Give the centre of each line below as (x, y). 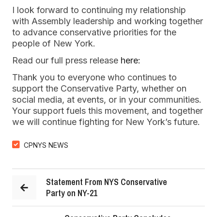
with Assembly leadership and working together (108, 21)
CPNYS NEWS (46, 145)
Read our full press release (66, 60)
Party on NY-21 (72, 193)
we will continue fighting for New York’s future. (106, 122)
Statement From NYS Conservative (107, 182)
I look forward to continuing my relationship (99, 10)
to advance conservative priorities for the (94, 32)
